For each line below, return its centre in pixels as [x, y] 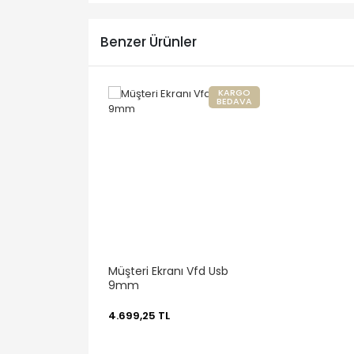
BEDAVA [234, 101]
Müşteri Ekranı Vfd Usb [168, 271]
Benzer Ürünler [149, 42]
